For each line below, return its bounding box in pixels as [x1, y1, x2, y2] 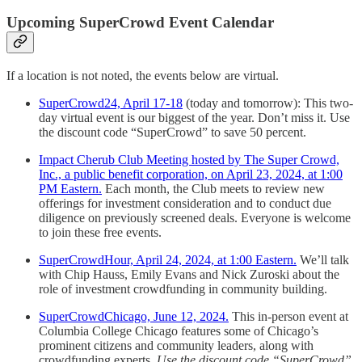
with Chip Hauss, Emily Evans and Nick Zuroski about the [39, 267, 339, 282]
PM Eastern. [39, 182, 102, 196]
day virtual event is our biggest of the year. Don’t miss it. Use [39, 111, 350, 125]
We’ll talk [297, 253, 349, 267]
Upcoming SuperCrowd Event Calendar [6, 14, 274, 32]
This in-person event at [229, 309, 348, 324]
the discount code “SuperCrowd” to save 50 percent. [39, 125, 306, 140]
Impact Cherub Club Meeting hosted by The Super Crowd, [39, 153, 339, 167]
